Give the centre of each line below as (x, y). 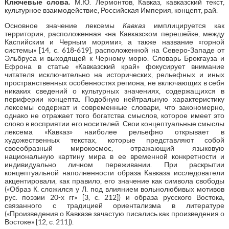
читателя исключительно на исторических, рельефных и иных (114, 74)
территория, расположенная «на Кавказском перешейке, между (114, 33)
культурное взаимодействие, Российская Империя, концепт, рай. (111, 10)
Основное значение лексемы (64, 25)
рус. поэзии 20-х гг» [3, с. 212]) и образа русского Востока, (114, 197)
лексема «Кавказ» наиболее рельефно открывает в (114, 132)
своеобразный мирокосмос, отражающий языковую (114, 148)
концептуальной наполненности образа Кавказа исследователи (114, 173)
